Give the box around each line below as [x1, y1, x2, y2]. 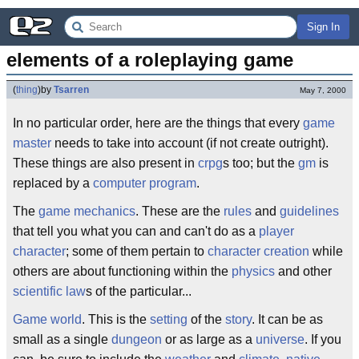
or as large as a [162, 333, 256, 346]
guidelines [280, 204, 339, 218]
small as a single [13, 333, 111, 346]
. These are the [135, 204, 224, 218]
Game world [13, 313, 82, 326]
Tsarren [54, 84, 89, 95]
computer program [93, 176, 196, 190]
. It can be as [252, 313, 323, 326]
